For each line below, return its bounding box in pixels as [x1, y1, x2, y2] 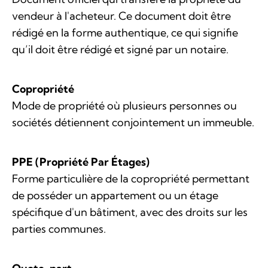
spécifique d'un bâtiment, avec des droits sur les [12, 205, 248, 220]
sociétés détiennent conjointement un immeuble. [12, 115, 254, 130]
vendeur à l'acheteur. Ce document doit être [12, 9, 231, 23]
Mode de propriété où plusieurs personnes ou [12, 99, 237, 113]
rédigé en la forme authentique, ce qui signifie [12, 26, 238, 40]
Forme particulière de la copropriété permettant [12, 172, 249, 186]
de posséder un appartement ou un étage [12, 188, 218, 203]
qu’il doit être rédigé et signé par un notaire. [12, 42, 229, 57]
